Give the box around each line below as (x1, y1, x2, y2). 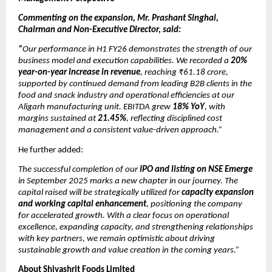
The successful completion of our (18, 165, 140, 175)
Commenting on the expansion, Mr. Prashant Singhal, (18, 14, 219, 24)
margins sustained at (18, 114, 98, 124)
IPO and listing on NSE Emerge (140, 165, 253, 175)
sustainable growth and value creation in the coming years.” (18, 246, 239, 256)
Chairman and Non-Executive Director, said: (18, 25, 183, 35)
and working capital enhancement (18, 200, 146, 209)
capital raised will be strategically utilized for (18, 188, 182, 198)
